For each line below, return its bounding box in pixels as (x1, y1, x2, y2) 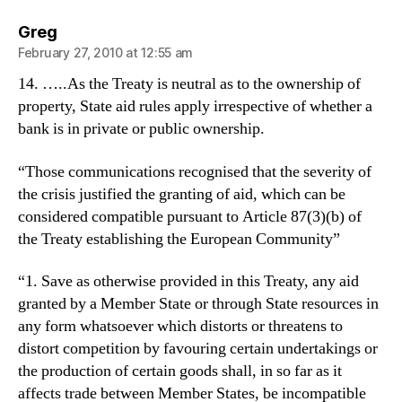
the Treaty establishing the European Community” (18, 228, 340, 249)
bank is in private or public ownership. (18, 118, 265, 139)
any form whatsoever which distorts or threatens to (18, 316, 343, 336)
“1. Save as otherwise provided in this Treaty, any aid (18, 271, 359, 292)
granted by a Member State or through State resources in (18, 293, 379, 314)
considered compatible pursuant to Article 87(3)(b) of (18, 205, 362, 227)
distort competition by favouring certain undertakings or (18, 338, 378, 359)
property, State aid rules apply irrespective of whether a (18, 96, 372, 117)
